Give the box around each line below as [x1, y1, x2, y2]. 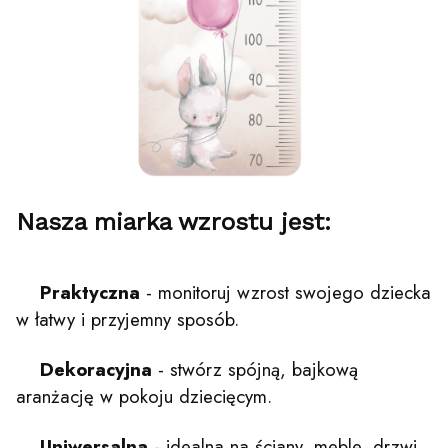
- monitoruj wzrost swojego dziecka [140, 278, 431, 306]
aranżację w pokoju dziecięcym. [16, 382, 272, 410]
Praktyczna [40, 278, 140, 306]
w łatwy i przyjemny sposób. [16, 305, 239, 333]
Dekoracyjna [40, 355, 152, 383]
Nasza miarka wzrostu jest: [16, 208, 331, 236]
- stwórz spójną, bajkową [152, 355, 358, 383]
